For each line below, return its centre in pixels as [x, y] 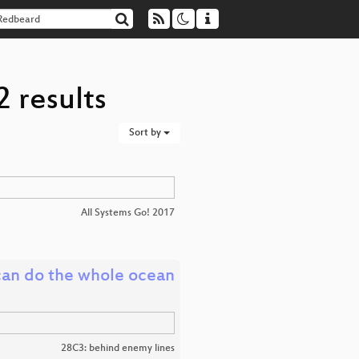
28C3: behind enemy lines [117, 349]
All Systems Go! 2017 [127, 213]
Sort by [146, 133]
